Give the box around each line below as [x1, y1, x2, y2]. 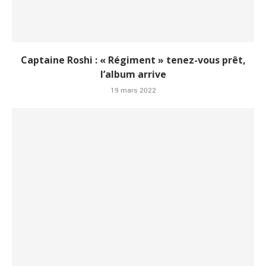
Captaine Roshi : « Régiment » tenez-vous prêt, [20, 53, 246, 67]
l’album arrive [100, 68, 166, 81]
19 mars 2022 [110, 85, 156, 96]
